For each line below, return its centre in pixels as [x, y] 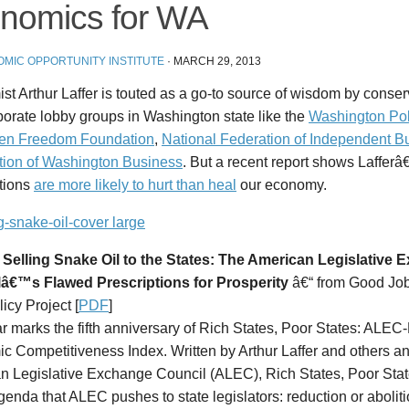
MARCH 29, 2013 [217, 61]
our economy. [282, 185]
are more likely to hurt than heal [135, 185]
